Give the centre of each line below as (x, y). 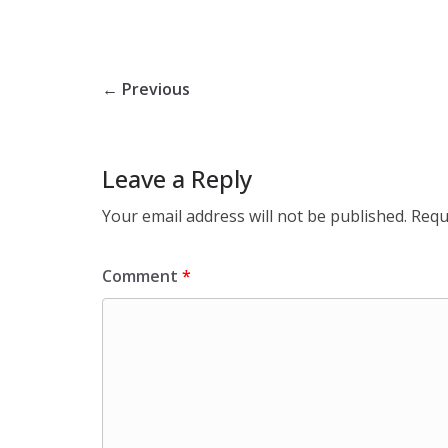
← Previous (146, 89)
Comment (142, 276)
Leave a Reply (177, 178)
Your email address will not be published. (254, 216)
